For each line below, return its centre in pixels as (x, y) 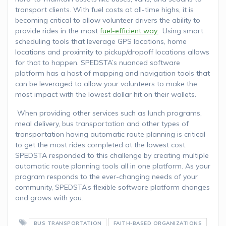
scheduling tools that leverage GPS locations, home (101, 41)
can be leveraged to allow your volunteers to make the (106, 83)
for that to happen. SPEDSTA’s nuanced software (98, 62)
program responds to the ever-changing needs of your (106, 176)
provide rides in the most (58, 31)
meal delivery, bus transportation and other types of (102, 123)
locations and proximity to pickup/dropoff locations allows (112, 52)
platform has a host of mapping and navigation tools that (112, 73)
